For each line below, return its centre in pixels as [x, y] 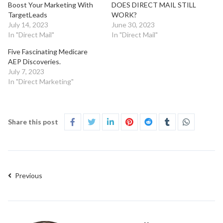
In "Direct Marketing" [41, 81]
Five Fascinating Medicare [48, 51]
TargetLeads [28, 14]
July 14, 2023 [28, 24]
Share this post [33, 121]
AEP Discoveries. [34, 61]
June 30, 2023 [133, 24]
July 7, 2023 [26, 71]
